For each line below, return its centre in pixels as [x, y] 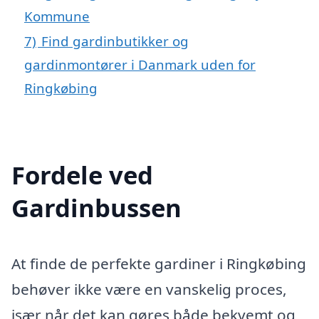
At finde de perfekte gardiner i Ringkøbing [159, 263]
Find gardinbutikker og [115, 41]
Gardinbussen [96, 207]
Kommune [57, 16]
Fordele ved [82, 174]
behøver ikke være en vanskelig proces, [149, 289]
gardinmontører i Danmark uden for [140, 64]
